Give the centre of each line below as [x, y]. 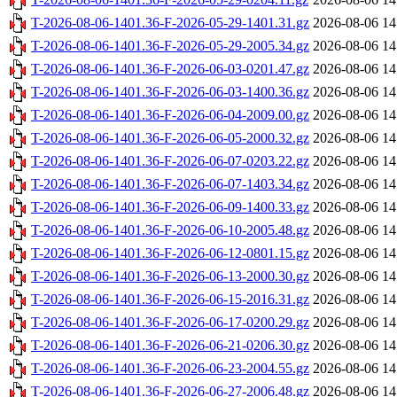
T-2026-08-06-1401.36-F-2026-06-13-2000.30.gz [170, 276]
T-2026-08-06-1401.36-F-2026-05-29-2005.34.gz [170, 46]
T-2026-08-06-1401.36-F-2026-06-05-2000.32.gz [170, 138]
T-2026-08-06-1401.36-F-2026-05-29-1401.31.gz [170, 23]
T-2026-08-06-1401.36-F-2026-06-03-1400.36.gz [170, 92]
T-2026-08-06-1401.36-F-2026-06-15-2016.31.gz [170, 300]
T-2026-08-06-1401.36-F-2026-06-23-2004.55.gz [170, 369]
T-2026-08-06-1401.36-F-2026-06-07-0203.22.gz [170, 161]
